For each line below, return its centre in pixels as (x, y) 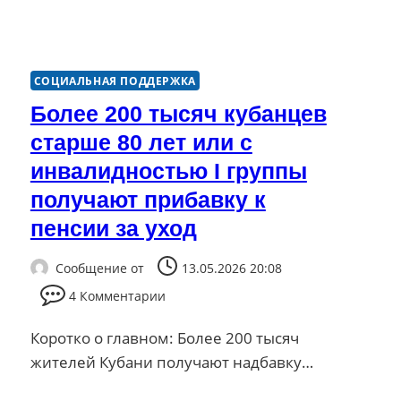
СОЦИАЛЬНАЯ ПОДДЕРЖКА (115, 81)
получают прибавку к (148, 200)
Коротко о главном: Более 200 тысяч (164, 337)
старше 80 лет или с (141, 143)
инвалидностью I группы (168, 171)
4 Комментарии (117, 295)
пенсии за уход (113, 229)
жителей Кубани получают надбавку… (171, 362)
